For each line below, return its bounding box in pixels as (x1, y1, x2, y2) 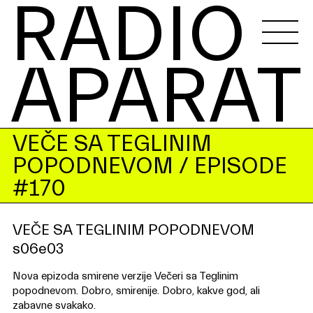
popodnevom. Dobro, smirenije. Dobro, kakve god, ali (12, 285, 260, 298)
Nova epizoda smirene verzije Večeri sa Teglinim (12, 270, 238, 283)
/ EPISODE (173, 153, 287, 179)
